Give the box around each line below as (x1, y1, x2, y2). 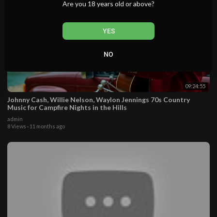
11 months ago (30, 123, 65, 130)
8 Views (7, 123, 26, 130)
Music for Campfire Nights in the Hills (7, 103, 127, 112)
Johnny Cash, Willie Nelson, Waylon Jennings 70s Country (7, 95, 190, 104)
